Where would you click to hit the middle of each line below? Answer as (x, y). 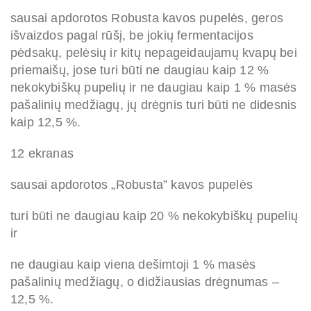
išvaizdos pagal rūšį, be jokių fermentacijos (132, 36)
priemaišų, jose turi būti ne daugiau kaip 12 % (140, 70)
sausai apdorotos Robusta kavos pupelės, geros (147, 18)
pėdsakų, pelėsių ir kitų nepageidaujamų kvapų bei (154, 53)
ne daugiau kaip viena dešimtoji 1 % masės (133, 265)
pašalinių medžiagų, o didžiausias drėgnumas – (145, 282)
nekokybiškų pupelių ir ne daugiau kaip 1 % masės (154, 88)
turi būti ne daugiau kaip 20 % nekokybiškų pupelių (154, 216)
